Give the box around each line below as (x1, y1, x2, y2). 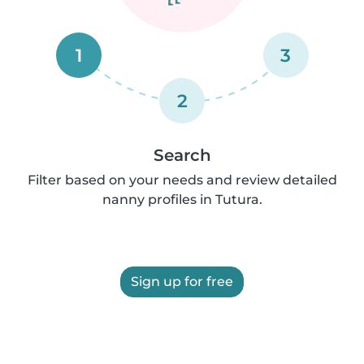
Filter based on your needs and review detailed (27, 172, 337, 188)
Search (153, 145, 211, 165)
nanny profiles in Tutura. (102, 192, 262, 207)
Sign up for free (131, 274, 233, 289)
